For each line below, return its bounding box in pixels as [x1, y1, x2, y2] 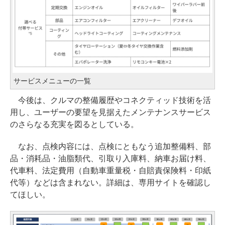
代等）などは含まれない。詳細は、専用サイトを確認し [10, 178, 211, 187]
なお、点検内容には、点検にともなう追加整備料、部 [10, 142, 211, 151]
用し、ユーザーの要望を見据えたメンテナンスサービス [10, 107, 211, 117]
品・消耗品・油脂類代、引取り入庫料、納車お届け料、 [10, 154, 211, 163]
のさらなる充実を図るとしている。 [10, 120, 139, 129]
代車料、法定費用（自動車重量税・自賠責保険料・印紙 [10, 166, 211, 175]
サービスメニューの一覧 [14, 76, 91, 85]
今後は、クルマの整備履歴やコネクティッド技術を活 [10, 95, 211, 104]
